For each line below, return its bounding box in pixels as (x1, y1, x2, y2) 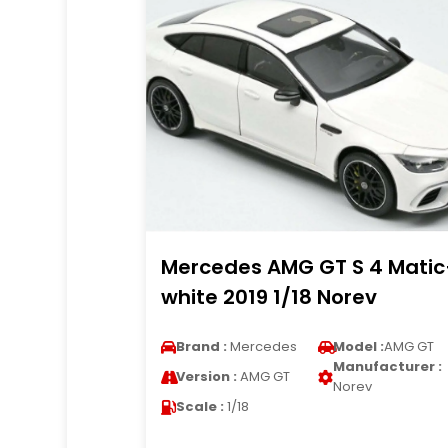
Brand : (175, 337, 227, 356)
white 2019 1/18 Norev (160, 283, 377, 311)
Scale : (175, 397, 224, 416)
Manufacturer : (332, 357, 442, 376)
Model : (332, 337, 384, 356)
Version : (175, 367, 237, 386)
